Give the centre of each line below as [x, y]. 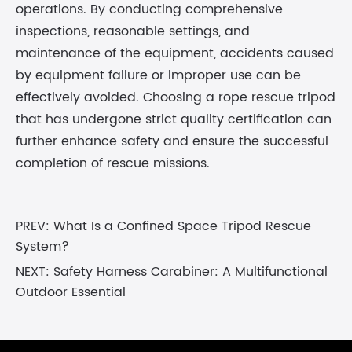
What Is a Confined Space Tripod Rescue [182, 226]
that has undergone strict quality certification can [174, 119]
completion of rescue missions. [113, 163]
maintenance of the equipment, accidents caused [175, 53]
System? [42, 247]
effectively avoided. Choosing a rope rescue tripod [176, 97]
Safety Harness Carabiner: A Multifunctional [191, 272]
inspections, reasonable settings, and [133, 31]
